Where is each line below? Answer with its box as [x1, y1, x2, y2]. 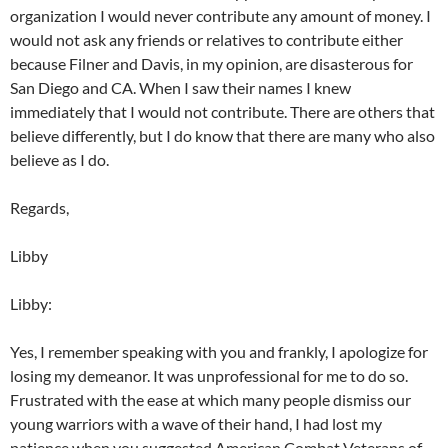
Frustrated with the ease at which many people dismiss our [10, 390, 411, 410]
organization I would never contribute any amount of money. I [10, 6, 431, 26]
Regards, [10, 198, 69, 218]
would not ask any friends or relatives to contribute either [10, 30, 403, 50]
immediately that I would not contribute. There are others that [10, 102, 435, 122]
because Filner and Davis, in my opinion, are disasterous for [10, 54, 413, 74]
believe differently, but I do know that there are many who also [10, 126, 435, 146]
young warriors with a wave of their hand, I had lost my [10, 414, 382, 434]
